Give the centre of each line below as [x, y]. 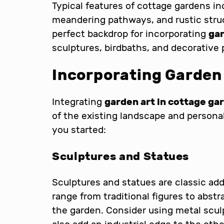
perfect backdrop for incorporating [130, 34]
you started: [79, 129]
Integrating [78, 101]
